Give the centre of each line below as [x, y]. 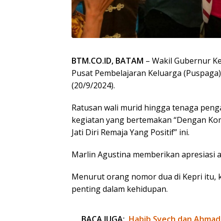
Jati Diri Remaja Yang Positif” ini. [130, 132]
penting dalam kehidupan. [120, 189]
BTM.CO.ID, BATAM [108, 61]
